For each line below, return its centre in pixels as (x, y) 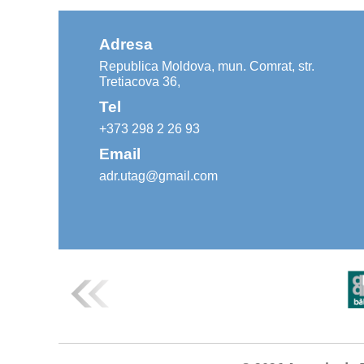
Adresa (126, 44)
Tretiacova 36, (140, 82)
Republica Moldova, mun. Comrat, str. (207, 66)
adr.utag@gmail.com (158, 176)
